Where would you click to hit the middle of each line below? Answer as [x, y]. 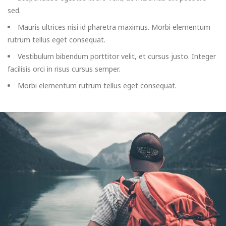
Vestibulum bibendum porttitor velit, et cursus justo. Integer [117, 56]
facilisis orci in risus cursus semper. [64, 69]
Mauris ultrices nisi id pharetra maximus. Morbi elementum [114, 27]
